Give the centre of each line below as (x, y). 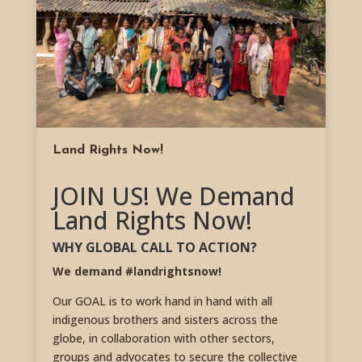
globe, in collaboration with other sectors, (163, 338)
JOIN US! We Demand (173, 196)
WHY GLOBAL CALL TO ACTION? (154, 247)
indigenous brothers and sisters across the (165, 319)
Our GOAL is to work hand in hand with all (162, 301)
